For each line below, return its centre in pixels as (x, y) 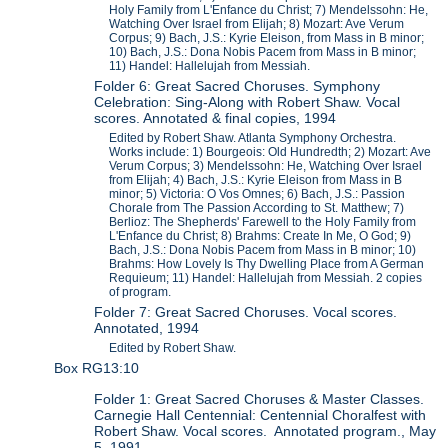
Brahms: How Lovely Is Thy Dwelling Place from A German (267, 264)
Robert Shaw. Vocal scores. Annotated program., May (265, 430)
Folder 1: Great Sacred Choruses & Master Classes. (259, 398)
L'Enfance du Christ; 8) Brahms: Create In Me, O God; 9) (260, 236)
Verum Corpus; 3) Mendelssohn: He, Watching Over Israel (266, 166)
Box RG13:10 (97, 368)
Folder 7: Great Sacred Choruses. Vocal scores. (246, 312)
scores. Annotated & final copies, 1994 (215, 118)
